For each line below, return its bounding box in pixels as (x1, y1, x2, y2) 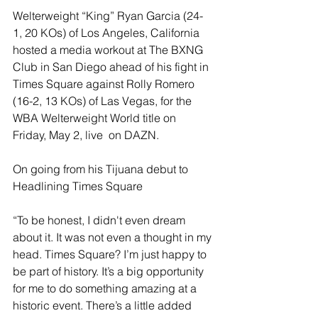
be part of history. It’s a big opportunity (13, 264, 207, 279)
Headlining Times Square (13, 179, 146, 194)
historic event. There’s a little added (13, 298, 194, 313)
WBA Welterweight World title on (13, 111, 179, 126)
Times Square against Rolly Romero (13, 77, 197, 92)
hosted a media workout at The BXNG (13, 43, 206, 57)
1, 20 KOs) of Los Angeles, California (13, 26, 202, 40)
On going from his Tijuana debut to (13, 162, 191, 177)
